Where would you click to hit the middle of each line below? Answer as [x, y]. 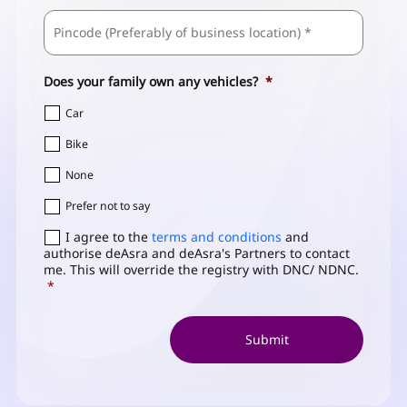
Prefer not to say [108, 206]
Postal [381, 45]
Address [69, 30]
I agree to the [109, 237]
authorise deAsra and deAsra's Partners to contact [197, 253]
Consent [69, 237]
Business [71, 14]
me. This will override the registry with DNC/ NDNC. [201, 270]
